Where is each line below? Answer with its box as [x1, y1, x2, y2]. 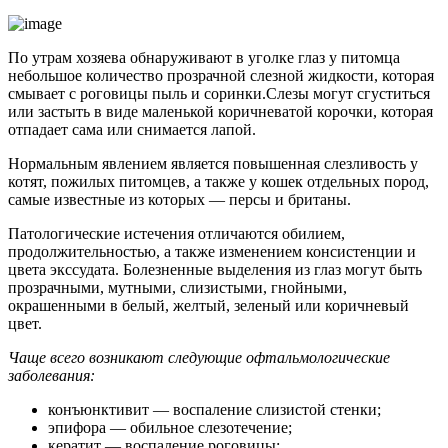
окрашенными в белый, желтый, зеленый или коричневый [8, 296, 409, 314]
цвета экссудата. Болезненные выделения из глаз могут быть [8, 260, 422, 278]
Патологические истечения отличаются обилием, [8, 224, 345, 242]
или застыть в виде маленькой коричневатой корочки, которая [8, 102, 433, 120]
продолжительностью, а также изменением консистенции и [8, 242, 416, 260]
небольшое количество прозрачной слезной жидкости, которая [8, 66, 434, 84]
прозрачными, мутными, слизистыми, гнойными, [8, 278, 347, 296]
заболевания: [8, 366, 95, 384]
